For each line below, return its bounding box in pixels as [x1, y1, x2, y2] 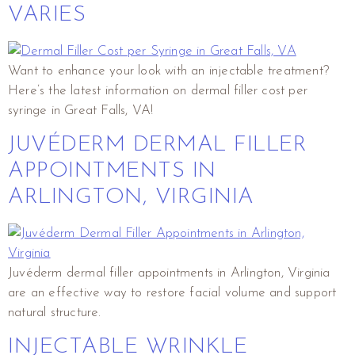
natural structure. [8, 305, 101, 319]
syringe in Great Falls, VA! [8, 103, 154, 117]
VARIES [8, 3, 86, 26]
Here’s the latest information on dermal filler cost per [8, 83, 308, 97]
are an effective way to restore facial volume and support [8, 285, 337, 300]
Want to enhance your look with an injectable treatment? [8, 63, 330, 78]
